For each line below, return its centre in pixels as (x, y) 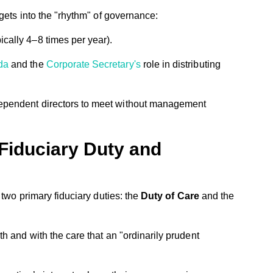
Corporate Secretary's (93, 64)
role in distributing (180, 64)
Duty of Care (170, 196)
